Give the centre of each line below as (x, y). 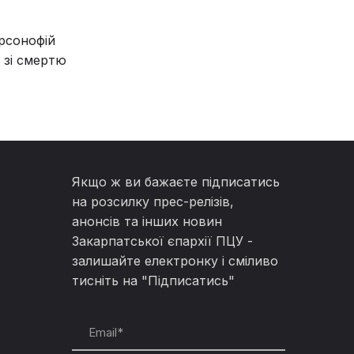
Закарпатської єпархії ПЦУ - (162, 241)
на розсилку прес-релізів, (153, 201)
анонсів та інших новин (147, 221)
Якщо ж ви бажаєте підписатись (176, 181)
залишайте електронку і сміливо (175, 260)
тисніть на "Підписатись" (153, 280)
